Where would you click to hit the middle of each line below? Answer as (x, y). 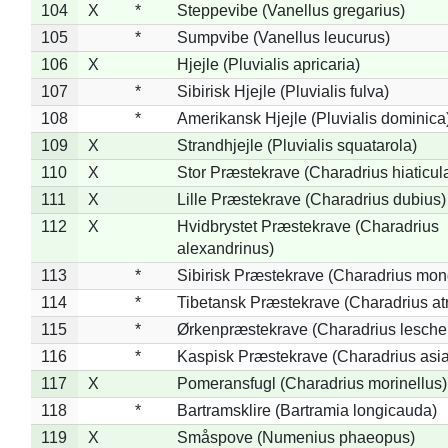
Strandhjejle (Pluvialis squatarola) (296, 145)
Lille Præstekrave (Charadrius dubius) (311, 199)
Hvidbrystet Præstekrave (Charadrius (307, 226)
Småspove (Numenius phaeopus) (295, 437)
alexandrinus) (225, 248)
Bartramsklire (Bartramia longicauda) (306, 410)
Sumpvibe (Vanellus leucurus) (283, 37)
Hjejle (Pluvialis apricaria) (268, 64)
